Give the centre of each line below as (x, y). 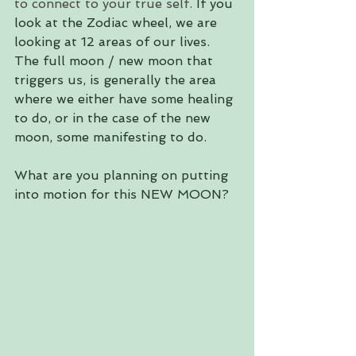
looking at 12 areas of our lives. (114, 42)
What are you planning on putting (123, 175)
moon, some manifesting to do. (112, 137)
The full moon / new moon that (116, 61)
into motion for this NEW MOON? (122, 194)
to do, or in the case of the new (114, 118)
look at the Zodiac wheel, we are (118, 23)
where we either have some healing (126, 99)
